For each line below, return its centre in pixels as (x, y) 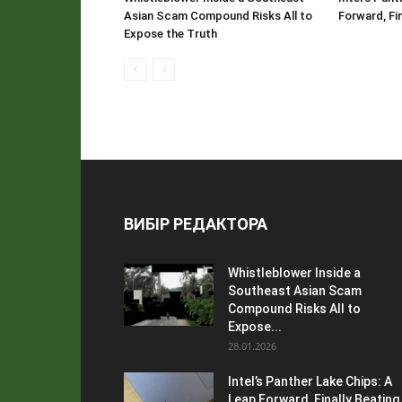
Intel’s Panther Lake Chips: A (310, 381)
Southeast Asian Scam (295, 291)
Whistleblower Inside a (294, 273)
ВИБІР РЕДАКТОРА (196, 224)
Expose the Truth (170, 34)
